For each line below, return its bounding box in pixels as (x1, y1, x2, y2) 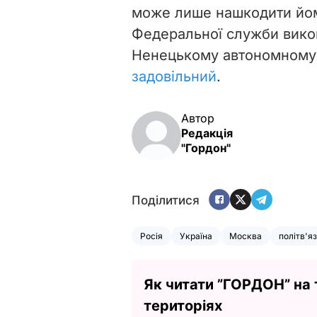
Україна (180, 230, 212, 241)
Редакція (181, 125, 233, 140)
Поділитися (132, 193, 200, 208)
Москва (229, 230, 262, 241)
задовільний (132, 67, 217, 85)
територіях (144, 296, 222, 314)
